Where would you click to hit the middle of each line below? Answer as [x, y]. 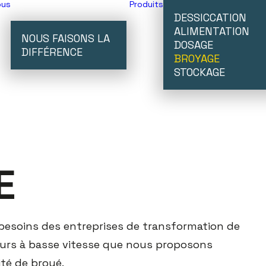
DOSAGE [194, 45]
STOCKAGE [199, 72]
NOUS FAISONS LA [66, 38]
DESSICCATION [210, 18]
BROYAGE [197, 58]
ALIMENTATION [212, 31]
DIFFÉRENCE [52, 52]
